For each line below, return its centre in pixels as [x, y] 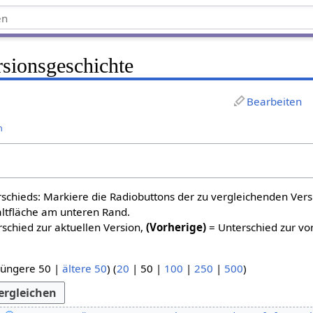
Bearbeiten [275, 101]
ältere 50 [85, 269]
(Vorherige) [176, 227]
